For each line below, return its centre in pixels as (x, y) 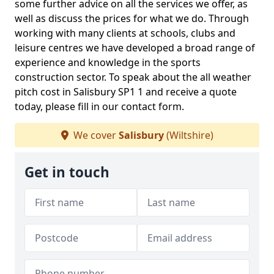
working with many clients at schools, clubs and (125, 33)
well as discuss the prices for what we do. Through (132, 18)
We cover (94, 135)
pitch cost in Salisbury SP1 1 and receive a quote (126, 92)
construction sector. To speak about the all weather (133, 77)
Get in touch (67, 172)
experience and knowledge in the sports (108, 62)
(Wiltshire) (188, 135)
